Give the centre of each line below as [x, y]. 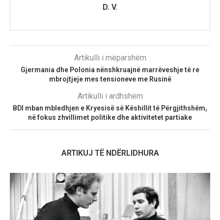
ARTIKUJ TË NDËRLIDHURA [110, 153]
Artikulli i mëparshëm [110, 57]
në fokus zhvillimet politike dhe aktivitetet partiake [110, 117]
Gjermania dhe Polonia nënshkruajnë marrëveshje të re [110, 69]
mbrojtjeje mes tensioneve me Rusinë [110, 79]
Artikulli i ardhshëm [110, 96]
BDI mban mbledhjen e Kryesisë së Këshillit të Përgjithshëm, [110, 108]
